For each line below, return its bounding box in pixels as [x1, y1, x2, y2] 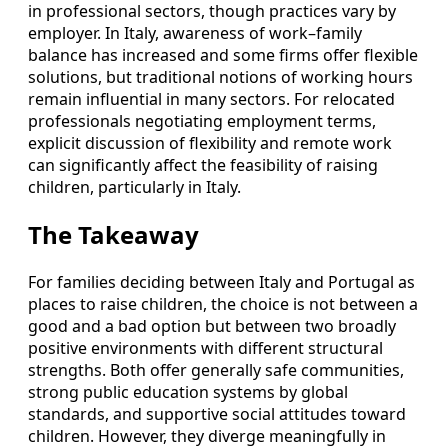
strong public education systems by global [28, 380, 348, 403]
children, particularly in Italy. [28, 175, 241, 198]
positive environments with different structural [28, 336, 383, 359]
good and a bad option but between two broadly [28, 314, 396, 337]
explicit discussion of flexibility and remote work [28, 131, 392, 154]
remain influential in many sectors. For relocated [28, 87, 395, 110]
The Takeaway [28, 217, 199, 251]
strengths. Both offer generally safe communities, [28, 358, 404, 381]
